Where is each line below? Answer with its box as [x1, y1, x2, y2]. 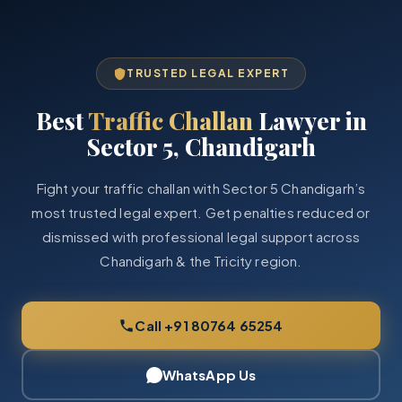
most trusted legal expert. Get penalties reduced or [31, 204, 371, 221]
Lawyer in [252, 105, 367, 136]
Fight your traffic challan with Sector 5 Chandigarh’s [36, 179, 366, 197]
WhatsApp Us [162, 366, 257, 383]
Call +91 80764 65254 [135, 317, 284, 334]
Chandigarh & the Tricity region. [100, 252, 302, 269]
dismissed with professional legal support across [42, 228, 360, 245]
